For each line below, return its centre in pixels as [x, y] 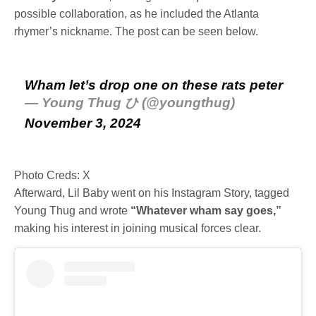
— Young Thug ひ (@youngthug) [130, 103]
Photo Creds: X [52, 176]
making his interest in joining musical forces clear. [138, 229]
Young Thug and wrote [73, 211]
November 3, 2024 [83, 123]
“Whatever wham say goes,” [206, 211]
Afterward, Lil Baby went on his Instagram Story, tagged [152, 193]
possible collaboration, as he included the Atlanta [137, 14]
